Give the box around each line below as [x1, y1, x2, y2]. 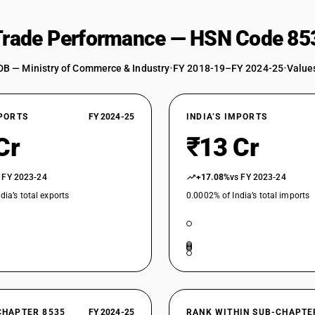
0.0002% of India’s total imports [186, 191, 310, 200]
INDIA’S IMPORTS [186, 112, 267, 122]
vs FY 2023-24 [230, 172, 286, 182]
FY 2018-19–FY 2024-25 [173, 63, 283, 74]
